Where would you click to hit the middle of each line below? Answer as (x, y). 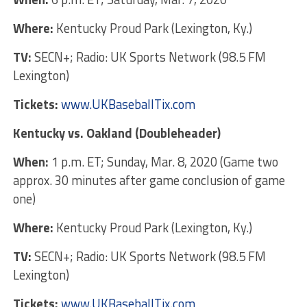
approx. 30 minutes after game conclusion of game (149, 181)
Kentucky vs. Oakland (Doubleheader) (116, 133)
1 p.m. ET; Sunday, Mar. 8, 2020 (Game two (163, 162)
